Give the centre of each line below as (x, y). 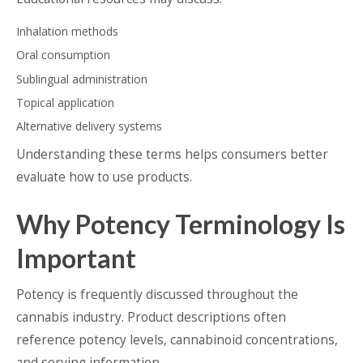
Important (76, 258)
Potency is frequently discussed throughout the (157, 295)
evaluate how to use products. (104, 177)
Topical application (65, 103)
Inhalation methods (67, 32)
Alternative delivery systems (89, 126)
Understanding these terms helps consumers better (172, 155)
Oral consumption (63, 55)
